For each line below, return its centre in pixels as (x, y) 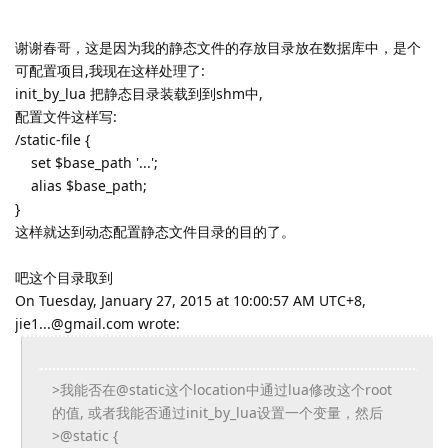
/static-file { (52, 139)
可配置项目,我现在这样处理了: (110, 70)
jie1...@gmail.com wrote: (97, 323)
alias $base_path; (81, 185)
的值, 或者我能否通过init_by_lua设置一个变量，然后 (217, 412)
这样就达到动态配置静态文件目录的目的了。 (155, 231)
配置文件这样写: (66, 116)
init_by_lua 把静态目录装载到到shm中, (139, 93)
